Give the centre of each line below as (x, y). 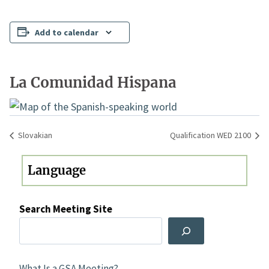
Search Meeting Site (66, 209)
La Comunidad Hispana (93, 83)
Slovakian (34, 135)
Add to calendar (67, 32)
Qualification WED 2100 (211, 135)
